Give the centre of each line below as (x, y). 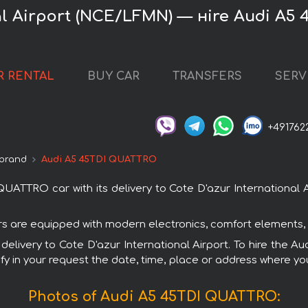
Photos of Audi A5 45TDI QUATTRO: (154, 296)
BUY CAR (113, 77)
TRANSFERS (207, 77)
